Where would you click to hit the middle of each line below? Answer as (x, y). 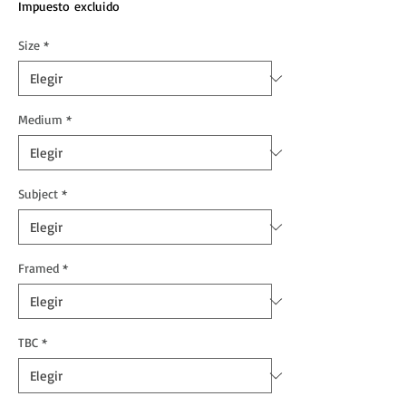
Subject (38, 194)
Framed (39, 268)
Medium (40, 120)
